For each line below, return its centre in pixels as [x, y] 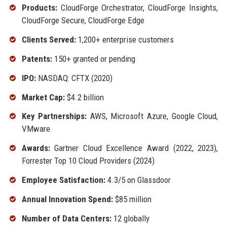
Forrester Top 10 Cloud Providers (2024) [88, 161]
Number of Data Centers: [66, 218]
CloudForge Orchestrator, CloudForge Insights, [138, 8]
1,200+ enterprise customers [125, 40]
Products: [39, 8]
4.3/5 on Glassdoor [138, 180]
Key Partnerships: [54, 116]
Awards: [36, 148]
